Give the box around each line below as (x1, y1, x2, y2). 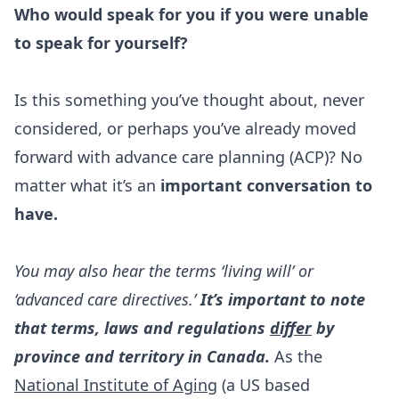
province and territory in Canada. (14, 346, 274, 367)
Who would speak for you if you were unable (14, 4, 369, 25)
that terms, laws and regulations (14, 317, 270, 338)
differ (270, 317, 312, 338)
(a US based (217, 374, 310, 395)
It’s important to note (200, 289, 365, 310)
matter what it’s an (14, 175, 160, 196)
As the (274, 346, 322, 367)
